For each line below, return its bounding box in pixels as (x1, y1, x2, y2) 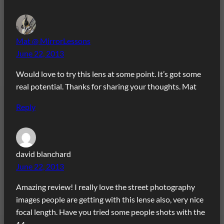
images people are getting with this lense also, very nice (16, 194, 203, 204)
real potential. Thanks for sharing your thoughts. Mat (16, 81, 196, 91)
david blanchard (16, 149, 71, 159)
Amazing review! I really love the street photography (16, 182, 195, 192)
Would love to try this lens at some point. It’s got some (16, 69, 201, 79)
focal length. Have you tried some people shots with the (16, 207, 205, 217)
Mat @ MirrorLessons (16, 35, 90, 45)
